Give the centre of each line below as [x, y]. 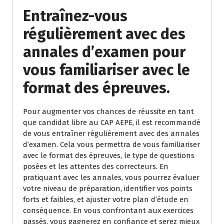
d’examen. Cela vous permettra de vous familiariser [111, 145]
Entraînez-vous [75, 16]
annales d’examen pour [104, 52]
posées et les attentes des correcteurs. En [96, 167]
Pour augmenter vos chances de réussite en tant [108, 112]
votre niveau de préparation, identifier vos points [108, 189]
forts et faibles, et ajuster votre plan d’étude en [106, 200]
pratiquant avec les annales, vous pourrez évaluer [111, 178]
